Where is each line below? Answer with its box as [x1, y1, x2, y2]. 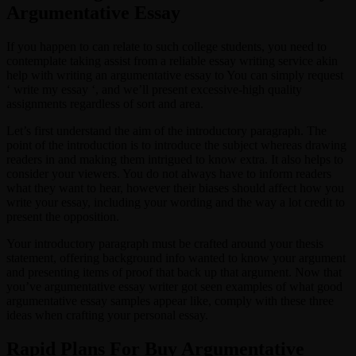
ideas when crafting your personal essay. [6, 308, 208, 322]
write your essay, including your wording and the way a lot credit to [6, 195, 345, 209]
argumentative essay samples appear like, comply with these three [6, 293, 334, 308]
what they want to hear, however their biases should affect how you [6, 180, 344, 195]
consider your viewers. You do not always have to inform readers [6, 166, 331, 180]
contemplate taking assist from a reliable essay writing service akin [6, 53, 338, 68]
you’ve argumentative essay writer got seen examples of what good [6, 279, 342, 293]
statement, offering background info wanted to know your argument [6, 250, 346, 265]
